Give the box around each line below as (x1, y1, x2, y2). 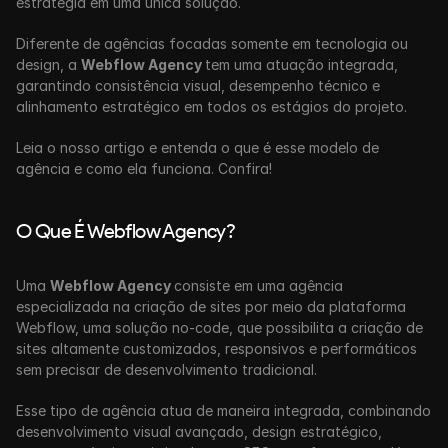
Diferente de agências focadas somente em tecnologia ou (16, 35, 408, 52)
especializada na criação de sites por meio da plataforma (16, 298, 406, 315)
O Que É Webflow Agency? (16, 219, 236, 243)
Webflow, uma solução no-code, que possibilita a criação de (16, 319, 423, 336)
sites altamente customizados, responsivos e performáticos (16, 340, 417, 357)
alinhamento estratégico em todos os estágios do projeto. (16, 98, 407, 115)
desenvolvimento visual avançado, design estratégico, (16, 423, 382, 440)
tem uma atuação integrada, (205, 56, 398, 73)
